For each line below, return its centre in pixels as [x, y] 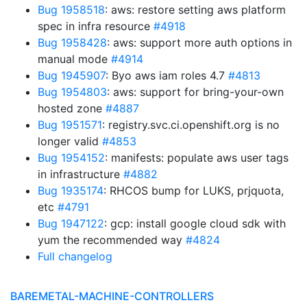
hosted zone [72, 108]
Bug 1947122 [71, 223]
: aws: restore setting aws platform [195, 10]
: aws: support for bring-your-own [195, 92]
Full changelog [75, 256]
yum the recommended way [112, 240]
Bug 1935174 [71, 191]
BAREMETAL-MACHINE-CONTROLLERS [112, 296]
